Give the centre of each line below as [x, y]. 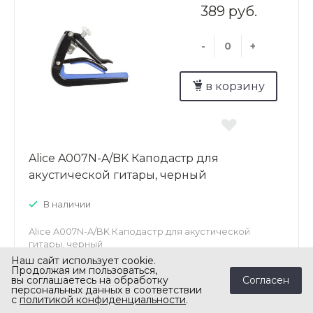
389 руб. [228, 11]
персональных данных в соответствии [107, 290]
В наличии [67, 204]
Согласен [265, 280]
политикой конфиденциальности [103, 300]
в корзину [235, 87]
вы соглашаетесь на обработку [90, 280]
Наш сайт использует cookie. [84, 261]
